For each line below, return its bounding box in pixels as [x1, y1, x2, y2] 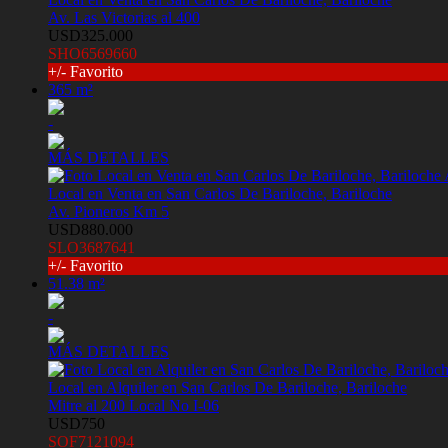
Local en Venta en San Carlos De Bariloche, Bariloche [48, 185, 392, 203]
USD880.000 [48, 221, 133, 239]
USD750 [48, 415, 105, 433]
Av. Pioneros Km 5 [48, 203, 169, 221]
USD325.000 [48, 27, 133, 45]
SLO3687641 [48, 239, 135, 257]
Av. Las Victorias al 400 [48, 9, 200, 27]
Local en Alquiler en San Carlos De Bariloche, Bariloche [48, 379, 407, 397]
